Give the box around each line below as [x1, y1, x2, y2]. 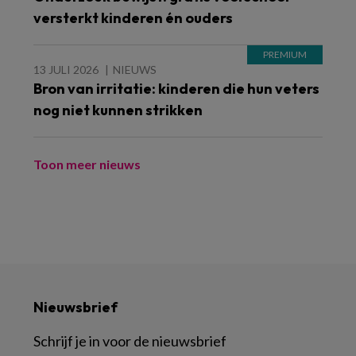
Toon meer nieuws [33, 156, 141, 172]
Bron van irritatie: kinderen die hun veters [33, 79, 319, 98]
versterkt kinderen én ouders [33, 8, 233, 27]
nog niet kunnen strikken [33, 100, 203, 119]
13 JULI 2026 [33, 62, 99, 76]
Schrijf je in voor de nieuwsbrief [33, 331, 226, 350]
